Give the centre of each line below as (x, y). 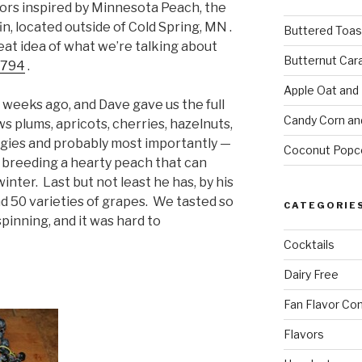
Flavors (303, 334)
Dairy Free (311, 274)
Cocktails (309, 244)
